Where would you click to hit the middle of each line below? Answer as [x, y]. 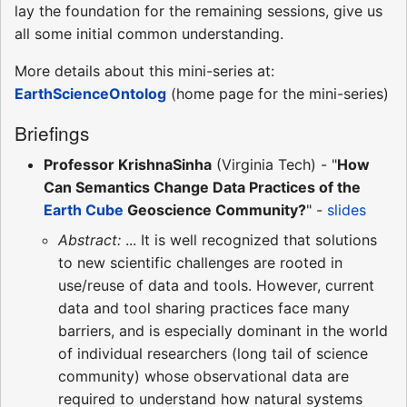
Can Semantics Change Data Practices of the [202, 188]
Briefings [52, 133]
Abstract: [89, 240]
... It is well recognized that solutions [249, 240]
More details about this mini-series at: [144, 71]
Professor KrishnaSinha [128, 165]
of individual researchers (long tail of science [213, 354]
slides [347, 210]
